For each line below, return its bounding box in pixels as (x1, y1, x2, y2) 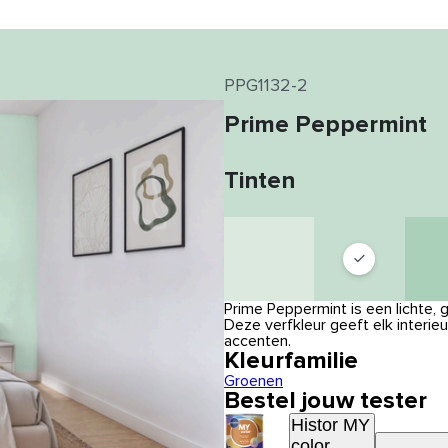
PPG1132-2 (224, 77, 308, 95)
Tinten (224, 169, 295, 193)
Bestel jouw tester (224, 389, 427, 413)
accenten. (224, 333, 291, 349)
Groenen (224, 373, 283, 389)
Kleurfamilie (224, 349, 358, 373)
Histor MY (291, 415, 370, 435)
